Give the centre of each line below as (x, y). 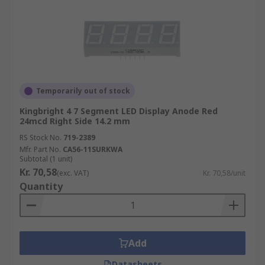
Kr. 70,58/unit (224, 173)
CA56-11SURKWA (93, 149)
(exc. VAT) (73, 173)
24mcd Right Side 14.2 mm (75, 121)
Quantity (41, 186)
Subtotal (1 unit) (46, 159)
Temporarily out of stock (83, 91)
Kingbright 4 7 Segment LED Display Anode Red (119, 111)
